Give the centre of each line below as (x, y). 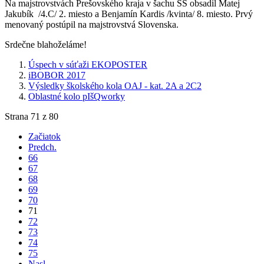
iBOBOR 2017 (57, 75)
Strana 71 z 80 (32, 117)
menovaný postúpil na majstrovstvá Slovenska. (92, 25)
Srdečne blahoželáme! (46, 45)
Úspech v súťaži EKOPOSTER (88, 65)
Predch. (42, 147)
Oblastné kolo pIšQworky (77, 97)
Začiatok (44, 137)
